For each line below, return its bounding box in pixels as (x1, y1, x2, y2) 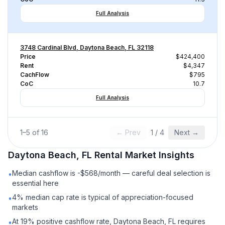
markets (12, 203, 38, 211)
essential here (12, 179, 59, 187)
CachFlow (20, 71, 49, 78)
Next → (174, 128, 199, 137)
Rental (94, 150, 123, 160)
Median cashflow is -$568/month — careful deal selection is (12, 169, 210, 177)
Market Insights (123, 150, 194, 160)
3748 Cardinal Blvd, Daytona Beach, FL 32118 (20, 44, 154, 51)
